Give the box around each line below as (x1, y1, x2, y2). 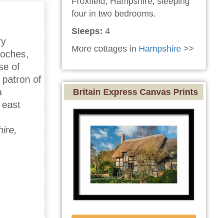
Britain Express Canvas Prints (73, 87, 198, 97)
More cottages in (72, 44, 139, 54)
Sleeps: (72, 26, 103, 36)
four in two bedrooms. (72, 9, 156, 19)
